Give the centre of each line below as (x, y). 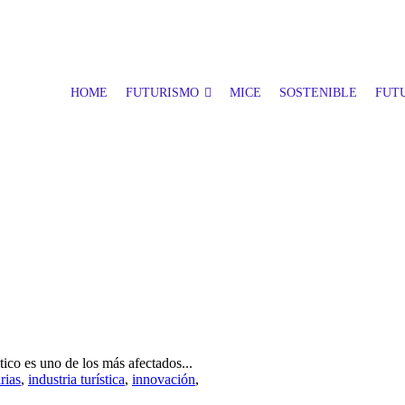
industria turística (76, 380)
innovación (164, 380)
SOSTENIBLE (318, 93)
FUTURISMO (162, 93)
